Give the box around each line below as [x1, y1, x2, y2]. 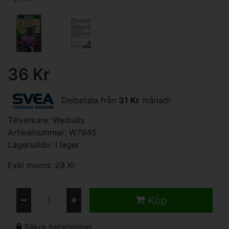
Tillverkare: [8, 115, 53, 125]
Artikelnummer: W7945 [8, 127, 97, 138]
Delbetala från [59, 95, 119, 106]
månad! [140, 95, 170, 106]
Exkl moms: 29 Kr [8, 160, 76, 170]
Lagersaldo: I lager [8, 140, 79, 150]
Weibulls [53, 115, 84, 125]
